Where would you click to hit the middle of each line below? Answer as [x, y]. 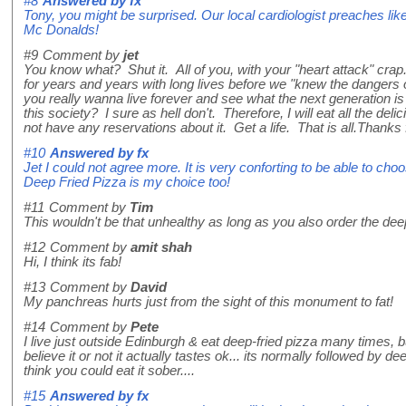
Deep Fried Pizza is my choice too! [127, 183]
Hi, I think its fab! [72, 262]
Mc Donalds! [61, 30]
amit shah [161, 248]
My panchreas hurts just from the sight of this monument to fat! [208, 302]
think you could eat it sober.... [109, 371]
